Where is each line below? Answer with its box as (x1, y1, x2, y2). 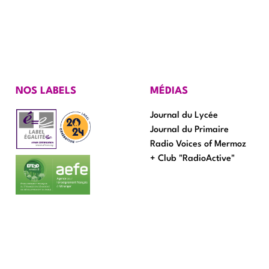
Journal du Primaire (150, 125, 229, 134)
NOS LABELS (16, 85, 76, 96)
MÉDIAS (150, 85, 188, 96)
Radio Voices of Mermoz (150, 139, 246, 149)
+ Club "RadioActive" (150, 154, 235, 163)
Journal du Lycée (150, 110, 218, 120)
